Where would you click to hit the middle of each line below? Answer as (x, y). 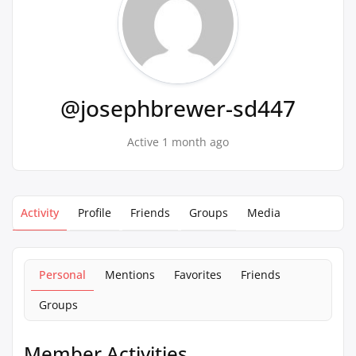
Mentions (130, 275)
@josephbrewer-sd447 (178, 108)
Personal (62, 275)
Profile (95, 213)
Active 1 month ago (178, 142)
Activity (40, 213)
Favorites (198, 275)
